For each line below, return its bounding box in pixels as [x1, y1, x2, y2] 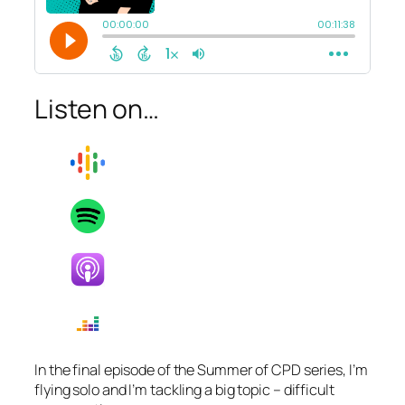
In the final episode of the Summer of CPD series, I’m [34, 359, 368, 380]
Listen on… [34, 91, 159, 127]
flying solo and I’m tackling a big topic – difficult [34, 379, 334, 400]
